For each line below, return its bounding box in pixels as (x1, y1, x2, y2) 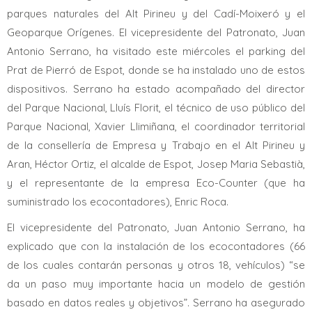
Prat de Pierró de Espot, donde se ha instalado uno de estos (7, 63, 305, 77)
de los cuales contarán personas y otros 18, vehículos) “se (7, 258, 305, 272)
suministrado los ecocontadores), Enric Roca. (7, 195, 228, 208)
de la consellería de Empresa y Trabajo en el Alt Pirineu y (7, 139, 305, 152)
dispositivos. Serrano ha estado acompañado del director (7, 82, 305, 95)
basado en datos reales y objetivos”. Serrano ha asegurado (7, 296, 305, 309)
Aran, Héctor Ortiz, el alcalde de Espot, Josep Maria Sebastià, (7, 157, 305, 171)
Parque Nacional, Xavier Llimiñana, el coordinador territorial (7, 120, 305, 133)
